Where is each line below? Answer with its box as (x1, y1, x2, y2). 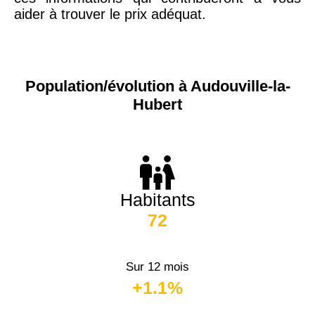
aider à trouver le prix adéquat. (14, 6, 206, 22)
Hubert (133, 96, 182, 114)
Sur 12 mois (126, 259, 189, 274)
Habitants (120, 189, 195, 210)
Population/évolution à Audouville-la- (25, 77, 290, 96)
